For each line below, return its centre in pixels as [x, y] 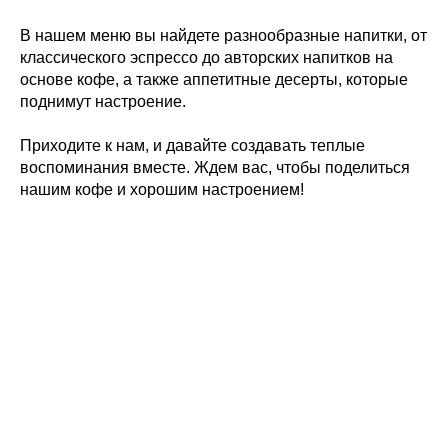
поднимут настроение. [103, 101]
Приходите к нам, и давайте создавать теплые [192, 145]
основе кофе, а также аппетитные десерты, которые [214, 79]
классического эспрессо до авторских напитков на [206, 57]
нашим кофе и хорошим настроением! [162, 189]
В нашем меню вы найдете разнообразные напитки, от [223, 35]
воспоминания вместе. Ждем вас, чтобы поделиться [215, 167]
